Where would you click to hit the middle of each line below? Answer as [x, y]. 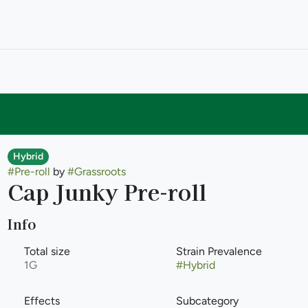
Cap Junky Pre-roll [107, 191]
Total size [47, 251]
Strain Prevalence [219, 251]
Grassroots [100, 172]
